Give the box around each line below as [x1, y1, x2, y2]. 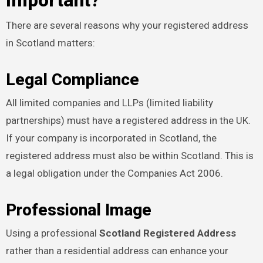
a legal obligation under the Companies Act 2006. [5, 167, 223, 179]
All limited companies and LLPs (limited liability [5, 96, 213, 109]
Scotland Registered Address [99, 227, 236, 240]
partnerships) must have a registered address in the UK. [5, 114, 251, 126]
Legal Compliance [5, 69, 139, 89]
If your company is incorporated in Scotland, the [5, 131, 217, 144]
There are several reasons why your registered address [5, 19, 248, 31]
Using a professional [5, 227, 99, 240]
